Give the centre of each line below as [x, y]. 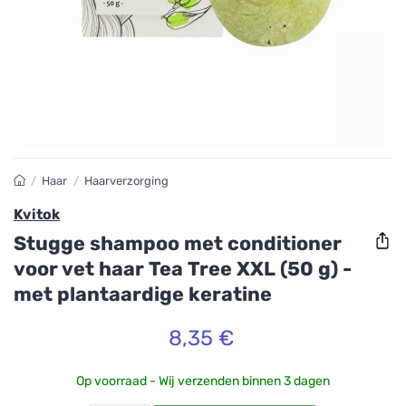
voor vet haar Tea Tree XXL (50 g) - [183, 268]
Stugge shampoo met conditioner [178, 243]
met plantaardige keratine [143, 294]
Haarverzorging [126, 181]
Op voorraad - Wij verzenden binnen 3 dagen [203, 381]
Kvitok [37, 214]
